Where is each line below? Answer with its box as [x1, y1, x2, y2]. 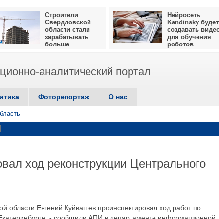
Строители [45, 11, 78, 19]
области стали [45, 26, 90, 33]
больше [45, 41, 69, 48]
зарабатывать [45, 33, 88, 41]
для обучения [167, 33, 211, 41]
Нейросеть [167, 11, 200, 19]
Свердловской [45, 19, 91, 26]
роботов [167, 41, 194, 48]
